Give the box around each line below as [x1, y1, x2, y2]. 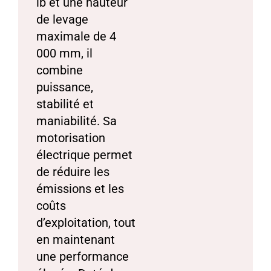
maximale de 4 [36, 29, 116, 44]
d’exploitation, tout [36, 215, 135, 230]
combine [36, 63, 83, 78]
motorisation [36, 131, 105, 146]
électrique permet [36, 148, 132, 163]
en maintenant [36, 232, 115, 247]
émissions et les [36, 181, 124, 197]
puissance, [36, 80, 93, 95]
